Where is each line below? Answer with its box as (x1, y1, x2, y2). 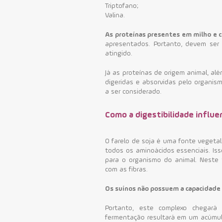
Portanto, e (105, 204, 143, 212)
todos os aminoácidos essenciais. (105, 147, 213, 154)
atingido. (105, 50, 133, 57)
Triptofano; (105, 2, 139, 9)
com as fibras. (105, 166, 148, 173)
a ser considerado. (105, 88, 162, 95)
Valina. (105, 11, 125, 19)
